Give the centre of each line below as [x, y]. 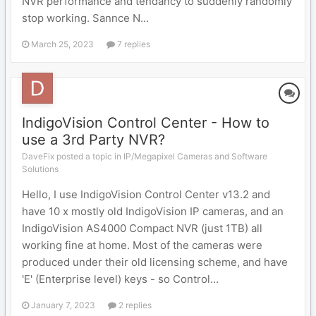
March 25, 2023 [62, 44]
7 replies [133, 44]
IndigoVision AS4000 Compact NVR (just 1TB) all [142, 228]
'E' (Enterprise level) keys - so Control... [120, 279]
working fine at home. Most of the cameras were [142, 245]
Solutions [40, 169]
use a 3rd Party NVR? [93, 140]
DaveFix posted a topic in [73, 156]
